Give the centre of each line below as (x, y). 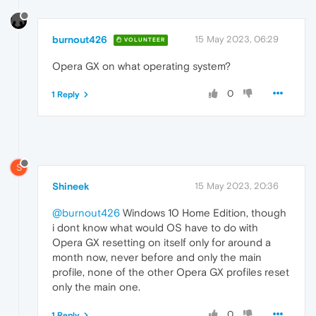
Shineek (71, 187)
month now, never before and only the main (157, 257)
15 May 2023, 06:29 (237, 39)
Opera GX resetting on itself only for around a (162, 243)
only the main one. (96, 287)
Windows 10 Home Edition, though (203, 213)
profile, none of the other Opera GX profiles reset (171, 272)
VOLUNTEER (144, 40)
